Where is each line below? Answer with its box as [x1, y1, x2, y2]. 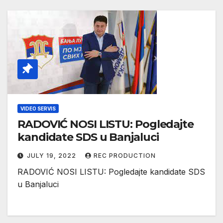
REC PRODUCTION [94, 152, 156, 160]
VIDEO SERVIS [20, 106, 56, 112]
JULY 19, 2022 [27, 152, 78, 160]
